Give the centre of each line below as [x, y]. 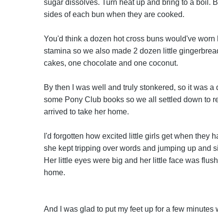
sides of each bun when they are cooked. [114, 14]
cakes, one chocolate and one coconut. [111, 63]
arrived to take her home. [86, 112]
